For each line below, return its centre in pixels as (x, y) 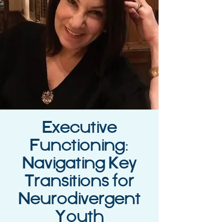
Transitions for (79, 182)
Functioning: (79, 146)
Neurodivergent (79, 199)
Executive (79, 128)
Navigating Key (79, 164)
